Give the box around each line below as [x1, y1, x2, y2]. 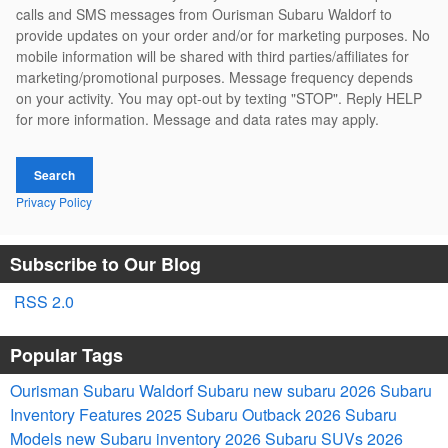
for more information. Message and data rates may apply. [16, 109, 379, 130]
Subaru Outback [186, 402, 305, 426]
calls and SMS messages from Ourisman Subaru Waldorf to [16, 4, 392, 25]
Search [34, 165, 75, 184]
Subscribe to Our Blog [10, 250, 201, 277]
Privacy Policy [16, 192, 92, 210]
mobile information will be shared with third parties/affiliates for [16, 46, 409, 67]
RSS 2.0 [10, 289, 74, 313]
